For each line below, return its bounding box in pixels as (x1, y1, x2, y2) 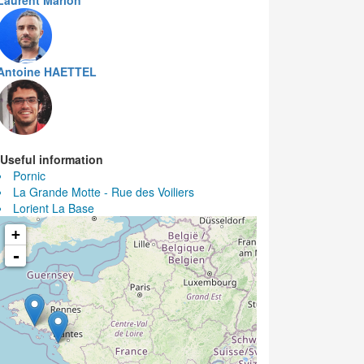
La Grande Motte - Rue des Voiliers (13, 184, 194, 200)
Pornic (13, 167, 45, 184)
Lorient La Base (13, 200, 94, 216)
